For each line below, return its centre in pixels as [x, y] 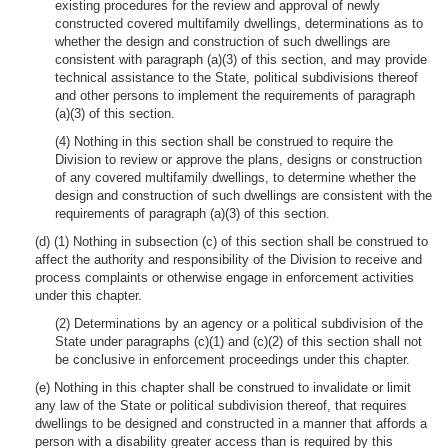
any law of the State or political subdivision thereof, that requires [221, 405]
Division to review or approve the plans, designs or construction [238, 159]
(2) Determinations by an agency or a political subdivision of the [239, 323]
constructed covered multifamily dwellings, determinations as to [239, 23]
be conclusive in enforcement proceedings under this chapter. [232, 359]
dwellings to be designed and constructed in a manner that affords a [231, 423]
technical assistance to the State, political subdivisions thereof [236, 77]
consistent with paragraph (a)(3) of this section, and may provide [241, 59]
